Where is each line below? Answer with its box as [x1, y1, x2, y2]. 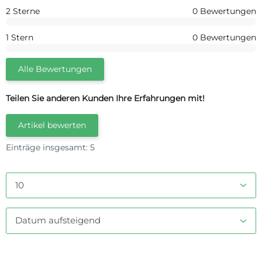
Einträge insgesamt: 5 [6, 142, 95, 153]
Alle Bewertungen [18, 63, 92, 74]
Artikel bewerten [18, 119, 86, 130]
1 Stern [6, 32, 33, 43]
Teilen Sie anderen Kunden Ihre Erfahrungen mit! [6, 92, 205, 104]
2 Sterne [6, 5, 40, 16]
